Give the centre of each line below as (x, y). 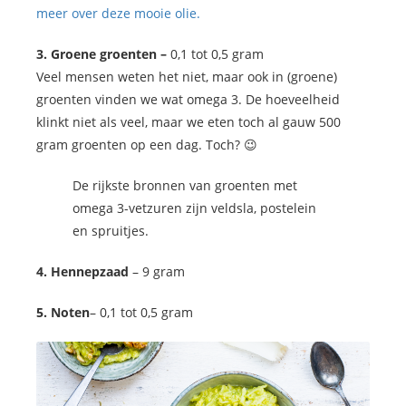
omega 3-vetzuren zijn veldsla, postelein (194, 208)
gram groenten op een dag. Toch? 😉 (147, 145)
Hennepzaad (90, 272)
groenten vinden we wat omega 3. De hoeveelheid (188, 100)
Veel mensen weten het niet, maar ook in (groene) (187, 77)
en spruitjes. (111, 231)
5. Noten (63, 313)
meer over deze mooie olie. (118, 14)
